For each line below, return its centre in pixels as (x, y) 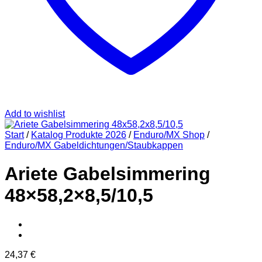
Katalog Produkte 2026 (79, 135)
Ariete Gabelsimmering (108, 174)
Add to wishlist (35, 114)
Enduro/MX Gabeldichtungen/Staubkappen (94, 145)
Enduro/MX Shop (169, 135)
